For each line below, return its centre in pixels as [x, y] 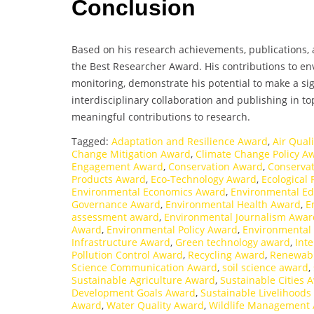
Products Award [109, 179]
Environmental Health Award [233, 204]
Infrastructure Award [121, 242]
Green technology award [233, 242]
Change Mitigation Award [131, 153]
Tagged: [91, 141]
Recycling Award [226, 254]
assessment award [115, 217]
